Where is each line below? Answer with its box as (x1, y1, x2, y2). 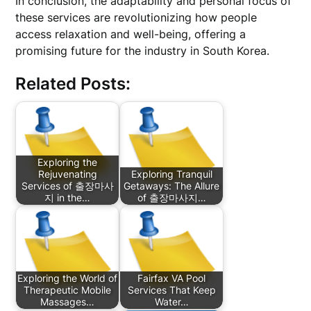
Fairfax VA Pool (137, 272, 206, 285)
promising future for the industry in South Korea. (15, 44, 270, 58)
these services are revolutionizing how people (15, 10, 258, 24)
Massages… (40, 296, 95, 308)
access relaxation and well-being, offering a (15, 27, 246, 41)
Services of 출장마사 (21, 180, 114, 192)
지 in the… (44, 192, 91, 204)
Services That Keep (127, 284, 216, 296)
